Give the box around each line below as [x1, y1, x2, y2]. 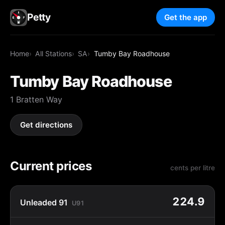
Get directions [20, 120, 73, 130]
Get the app [164, 13, 207, 23]
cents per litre [170, 163, 215, 172]
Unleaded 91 [20, 197, 68, 207]
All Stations [35, 49, 72, 58]
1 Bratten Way [10, 94, 62, 104]
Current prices [10, 158, 92, 173]
